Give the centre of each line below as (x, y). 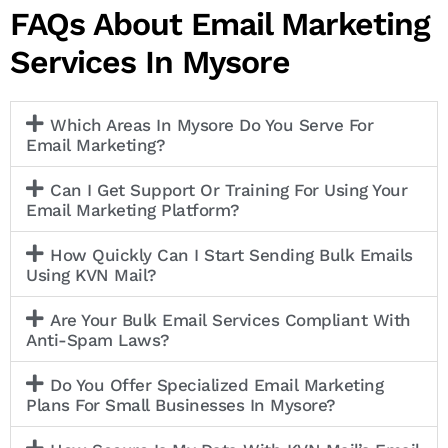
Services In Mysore (150, 61)
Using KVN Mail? (91, 274)
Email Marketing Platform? (133, 209)
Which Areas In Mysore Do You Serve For (211, 124)
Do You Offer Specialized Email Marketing (216, 384)
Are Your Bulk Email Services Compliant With (230, 319)
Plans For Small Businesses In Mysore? (181, 404)
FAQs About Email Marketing (220, 23)
